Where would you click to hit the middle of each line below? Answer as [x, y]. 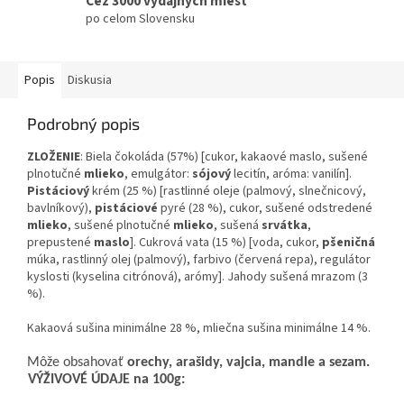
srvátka [285, 226]
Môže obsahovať [77, 363]
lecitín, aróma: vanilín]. [293, 174]
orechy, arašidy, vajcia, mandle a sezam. [248, 363]
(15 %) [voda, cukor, [267, 243]
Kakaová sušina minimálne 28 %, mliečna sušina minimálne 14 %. [199, 329]
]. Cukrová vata [170, 243]
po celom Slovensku [140, 18]
